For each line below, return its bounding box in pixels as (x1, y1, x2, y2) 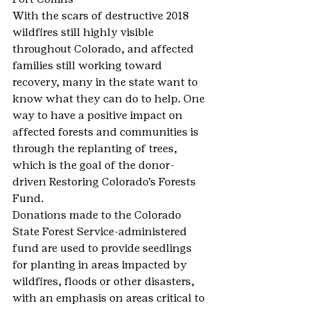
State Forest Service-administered (12, 225, 190, 238)
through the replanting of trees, (12, 142, 180, 155)
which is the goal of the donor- (12, 158, 174, 172)
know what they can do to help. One (12, 92, 208, 105)
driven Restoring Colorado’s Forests (12, 175, 199, 188)
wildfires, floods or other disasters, (12, 275, 197, 288)
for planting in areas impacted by (12, 258, 190, 271)
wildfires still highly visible (12, 26, 156, 39)
